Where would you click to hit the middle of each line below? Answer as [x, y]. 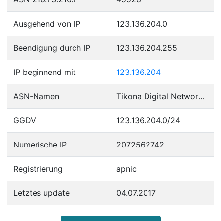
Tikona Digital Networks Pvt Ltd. [202, 96]
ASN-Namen [36, 96]
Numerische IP [40, 144]
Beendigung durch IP [52, 48]
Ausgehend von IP [47, 23]
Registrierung [38, 168]
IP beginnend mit [45, 72]
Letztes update [41, 193]
